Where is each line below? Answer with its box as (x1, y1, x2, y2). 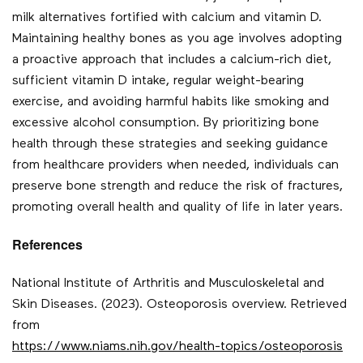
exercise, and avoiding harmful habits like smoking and (12, 96, 329, 109)
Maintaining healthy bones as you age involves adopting (12, 32, 342, 46)
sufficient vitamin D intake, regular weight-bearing (12, 75, 304, 88)
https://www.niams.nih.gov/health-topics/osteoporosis (12, 340, 343, 354)
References (12, 235, 83, 254)
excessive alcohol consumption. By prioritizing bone (12, 117, 319, 130)
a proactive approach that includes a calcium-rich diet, (12, 53, 331, 67)
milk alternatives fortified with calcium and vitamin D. (12, 11, 322, 25)
